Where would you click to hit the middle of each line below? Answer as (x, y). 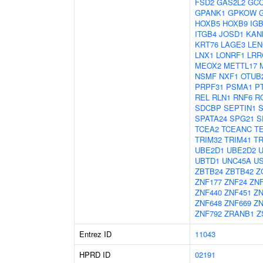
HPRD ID (95, 254)
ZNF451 (238, 192)
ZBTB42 (240, 171)
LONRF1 (230, 55)
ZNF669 (238, 203)
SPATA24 (211, 118)
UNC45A (237, 161)
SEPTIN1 (240, 108)
